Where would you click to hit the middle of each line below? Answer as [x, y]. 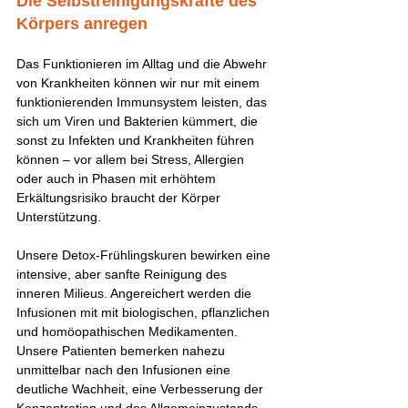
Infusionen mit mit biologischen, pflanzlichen [145, 312]
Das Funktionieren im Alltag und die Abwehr [143, 63]
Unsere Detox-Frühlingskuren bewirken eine [145, 255]
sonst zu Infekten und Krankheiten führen [137, 140]
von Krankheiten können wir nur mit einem [140, 82]
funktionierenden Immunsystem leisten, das [143, 102]
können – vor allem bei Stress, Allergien [132, 159]
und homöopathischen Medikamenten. [129, 331]
